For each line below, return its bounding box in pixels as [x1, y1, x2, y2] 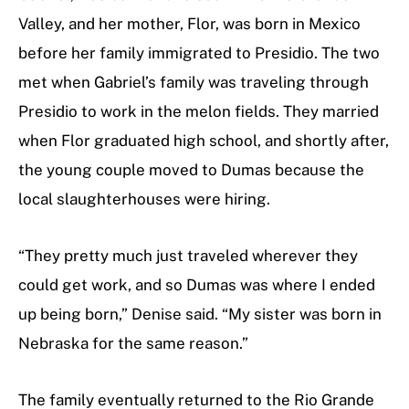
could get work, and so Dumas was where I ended [18, 276, 375, 295]
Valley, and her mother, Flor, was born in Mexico [18, 15, 361, 34]
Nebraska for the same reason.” [18, 334, 248, 353]
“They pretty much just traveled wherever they [18, 246, 358, 266]
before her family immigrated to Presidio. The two [18, 44, 380, 63]
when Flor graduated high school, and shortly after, [18, 131, 389, 151]
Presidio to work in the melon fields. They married [18, 102, 379, 121]
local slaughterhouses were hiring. [18, 190, 274, 209]
